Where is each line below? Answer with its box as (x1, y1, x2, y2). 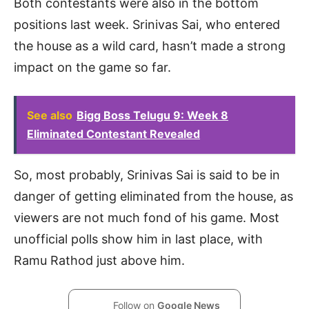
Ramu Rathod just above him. (14, 252, 185, 268)
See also (27, 108, 72, 122)
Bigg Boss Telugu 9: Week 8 (77, 108, 228, 122)
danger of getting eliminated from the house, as (14, 188, 293, 203)
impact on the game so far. (14, 59, 171, 74)
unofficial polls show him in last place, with (14, 231, 263, 246)
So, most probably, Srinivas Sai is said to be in (14, 167, 280, 182)
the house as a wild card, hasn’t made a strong (14, 38, 286, 53)
